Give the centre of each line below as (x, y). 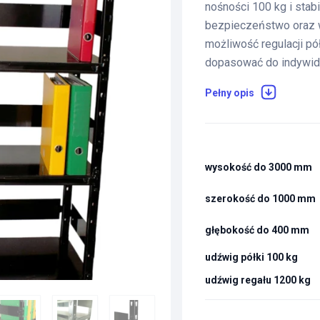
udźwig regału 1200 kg (258, 280)
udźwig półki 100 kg (252, 257)
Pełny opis (230, 93)
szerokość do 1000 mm (261, 199)
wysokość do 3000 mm (259, 167)
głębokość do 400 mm (257, 230)
